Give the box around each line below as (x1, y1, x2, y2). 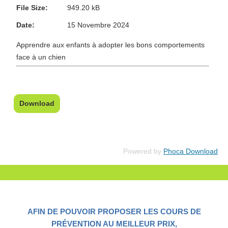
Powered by (123, 147, 163, 155)
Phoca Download (163, 147, 218, 155)
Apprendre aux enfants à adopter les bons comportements (16, 40, 205, 49)
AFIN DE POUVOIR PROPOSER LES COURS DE (27, 207, 201, 216)
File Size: (16, 3, 48, 12)
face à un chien (16, 52, 66, 61)
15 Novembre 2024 (67, 20, 129, 29)
